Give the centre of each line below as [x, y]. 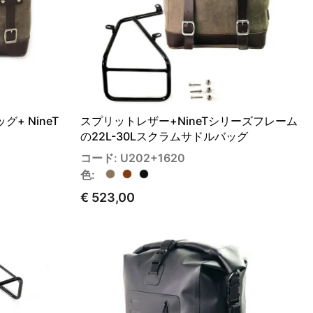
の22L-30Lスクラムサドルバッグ [164, 136]
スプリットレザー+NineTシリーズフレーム [189, 121]
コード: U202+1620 [133, 158]
